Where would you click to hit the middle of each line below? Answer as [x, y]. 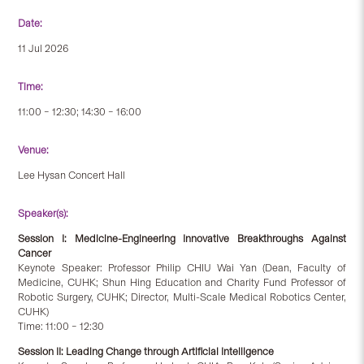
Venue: [34, 149]
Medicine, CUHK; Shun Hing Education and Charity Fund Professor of [182, 282]
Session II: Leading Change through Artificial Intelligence [146, 351]
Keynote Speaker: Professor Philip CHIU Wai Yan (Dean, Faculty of [182, 267]
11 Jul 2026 [43, 48]
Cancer [35, 253]
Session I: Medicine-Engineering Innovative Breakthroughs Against [182, 238]
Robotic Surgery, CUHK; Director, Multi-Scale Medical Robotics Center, [182, 297]
